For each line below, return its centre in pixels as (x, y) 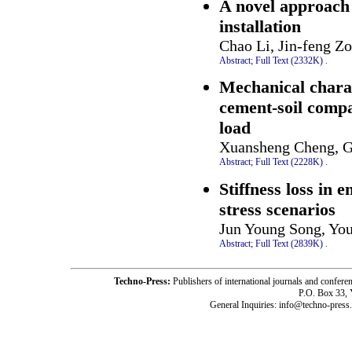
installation (260, 26)
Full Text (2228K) (289, 162)
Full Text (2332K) (289, 60)
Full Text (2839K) (289, 243)
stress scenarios (277, 209)
